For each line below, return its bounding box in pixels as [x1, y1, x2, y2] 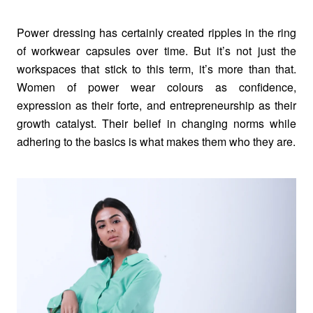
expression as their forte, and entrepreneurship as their [17, 97, 296, 114]
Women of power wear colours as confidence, [17, 79, 296, 96]
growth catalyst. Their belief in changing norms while [17, 115, 296, 132]
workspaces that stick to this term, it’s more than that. [17, 61, 296, 78]
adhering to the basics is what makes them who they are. [17, 133, 296, 150]
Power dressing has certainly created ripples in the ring [17, 24, 296, 41]
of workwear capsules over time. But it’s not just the [17, 43, 296, 59]
